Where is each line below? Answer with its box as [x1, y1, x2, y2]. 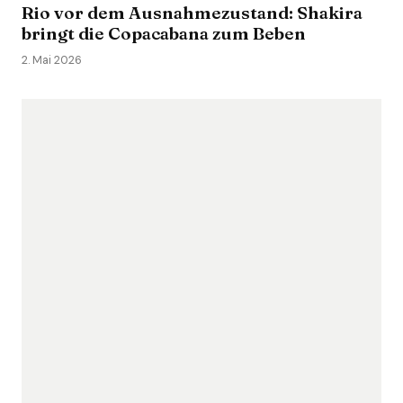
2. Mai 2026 [22, 53, 82, 67]
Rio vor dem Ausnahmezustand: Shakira [22, 2, 363, 23]
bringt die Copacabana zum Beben [22, 22, 306, 44]
